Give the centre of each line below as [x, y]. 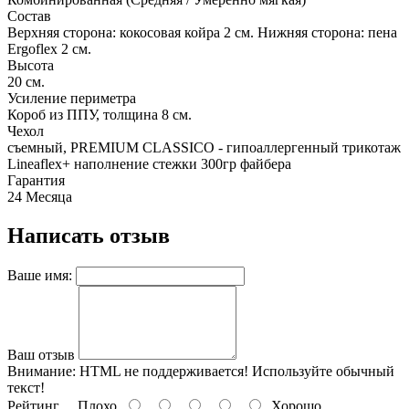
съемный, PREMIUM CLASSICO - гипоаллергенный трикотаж [204, 148]
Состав [29, 16]
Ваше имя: [40, 276]
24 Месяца [40, 197]
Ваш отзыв [41, 355]
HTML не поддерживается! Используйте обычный [235, 372]
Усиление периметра [72, 99]
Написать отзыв [89, 236]
